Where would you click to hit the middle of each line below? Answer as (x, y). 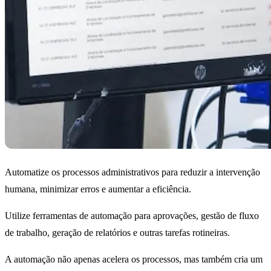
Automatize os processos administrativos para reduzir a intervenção (132, 172)
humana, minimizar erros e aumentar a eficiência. (98, 189)
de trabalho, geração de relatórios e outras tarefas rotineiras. (117, 232)
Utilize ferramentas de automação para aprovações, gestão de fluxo (132, 215)
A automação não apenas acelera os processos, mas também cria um (134, 259)
